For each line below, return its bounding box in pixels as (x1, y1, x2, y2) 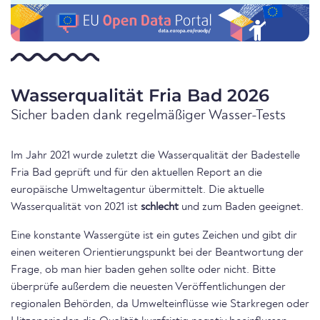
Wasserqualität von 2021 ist (11, 201, 141, 214)
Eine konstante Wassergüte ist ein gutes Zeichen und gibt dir (11, 230, 297, 242)
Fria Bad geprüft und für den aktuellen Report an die (11, 167, 262, 179)
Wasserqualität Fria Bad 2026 (11, 85, 269, 106)
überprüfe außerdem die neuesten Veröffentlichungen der (11, 281, 286, 294)
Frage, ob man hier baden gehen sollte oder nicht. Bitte (11, 264, 276, 276)
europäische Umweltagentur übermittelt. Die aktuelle (11, 184, 264, 196)
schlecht (141, 201, 179, 214)
